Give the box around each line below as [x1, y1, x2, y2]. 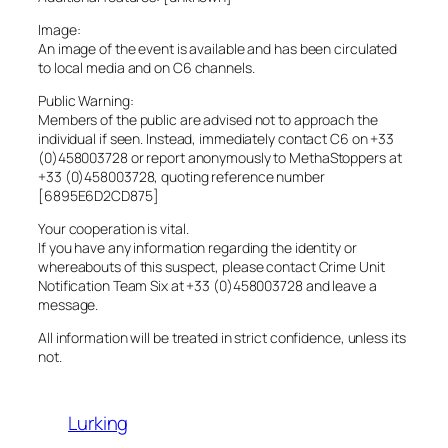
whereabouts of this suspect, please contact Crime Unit [38, 257, 385, 277]
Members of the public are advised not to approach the [38, 110, 378, 130]
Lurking [68, 410, 129, 437]
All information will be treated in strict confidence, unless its [38, 328, 406, 348]
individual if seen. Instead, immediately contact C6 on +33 [38, 129, 395, 149]
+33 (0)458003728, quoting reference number [38, 167, 325, 187]
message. [38, 295, 99, 315]
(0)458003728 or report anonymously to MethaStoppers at [38, 148, 402, 168]
